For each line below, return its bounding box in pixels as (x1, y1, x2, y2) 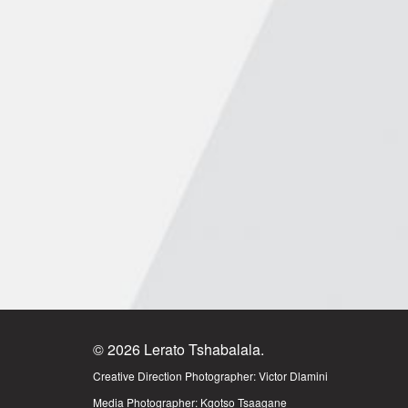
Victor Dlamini (259, 368, 328, 383)
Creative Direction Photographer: (93, 368, 259, 383)
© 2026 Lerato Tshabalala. (93, 339, 264, 360)
